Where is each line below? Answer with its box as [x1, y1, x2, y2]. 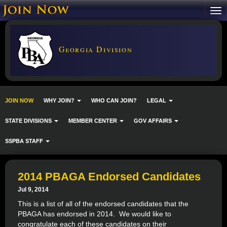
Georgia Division [56, 43, 133, 54]
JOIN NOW [5, 97, 33, 103]
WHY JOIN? [44, 97, 76, 103]
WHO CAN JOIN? [91, 97, 137, 103]
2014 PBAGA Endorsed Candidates [18, 170, 201, 183]
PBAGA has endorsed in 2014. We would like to [18, 210, 171, 218]
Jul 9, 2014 [18, 186, 49, 193]
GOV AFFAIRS [134, 117, 173, 124]
